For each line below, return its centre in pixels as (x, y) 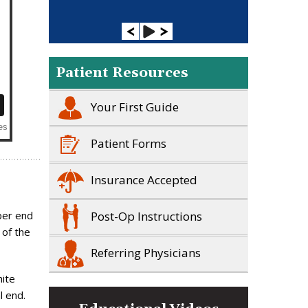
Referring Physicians (146, 252)
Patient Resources (122, 73)
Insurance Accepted (144, 179)
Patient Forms (129, 143)
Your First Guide (135, 107)
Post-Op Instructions (146, 216)
